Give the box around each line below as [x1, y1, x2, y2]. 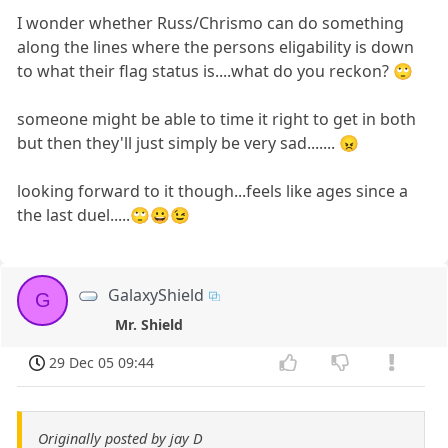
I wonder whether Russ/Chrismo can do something [17, 11, 405, 34]
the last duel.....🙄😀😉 [17, 203, 191, 226]
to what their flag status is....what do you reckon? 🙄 [17, 59, 414, 82]
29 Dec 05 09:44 [49, 352, 155, 372]
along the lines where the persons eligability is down [17, 35, 415, 58]
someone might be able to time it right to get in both [17, 107, 417, 130]
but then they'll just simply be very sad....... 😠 [17, 131, 360, 154]
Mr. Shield [114, 314, 183, 334]
